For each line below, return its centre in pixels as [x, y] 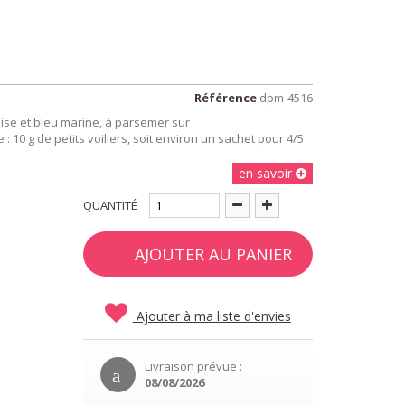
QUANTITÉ [110, 205]
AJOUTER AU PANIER [213, 254]
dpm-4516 [286, 98]
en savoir [267, 173]
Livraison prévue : [193, 366]
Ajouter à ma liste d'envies [212, 316]
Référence [226, 98]
